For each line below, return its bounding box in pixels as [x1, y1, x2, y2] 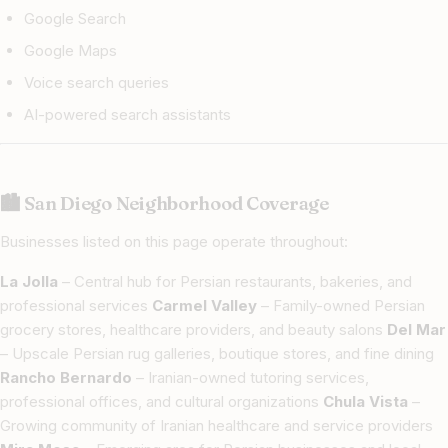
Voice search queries [24, 73, 169, 93]
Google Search [24, 9, 126, 29]
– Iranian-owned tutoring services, [132, 368, 369, 388]
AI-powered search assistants [24, 105, 231, 125]
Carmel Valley [152, 296, 257, 316]
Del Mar [387, 320, 446, 340]
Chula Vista [323, 392, 408, 412]
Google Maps [24, 41, 117, 61]
